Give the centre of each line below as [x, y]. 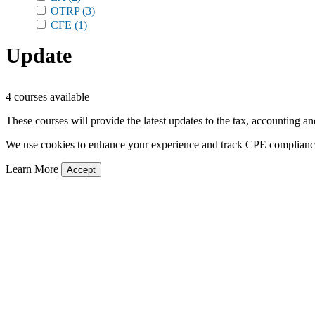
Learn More [33, 169]
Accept [81, 170]
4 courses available [47, 97]
